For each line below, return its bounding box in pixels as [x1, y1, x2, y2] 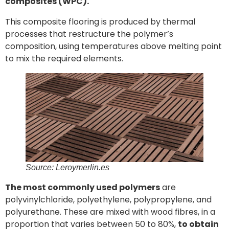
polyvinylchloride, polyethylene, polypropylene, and [5, 194, 212, 205]
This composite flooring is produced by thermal [5, 16, 195, 28]
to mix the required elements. [5, 53, 123, 64]
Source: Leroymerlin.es [26, 163, 109, 172]
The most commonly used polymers [5, 181, 160, 193]
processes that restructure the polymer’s [5, 28, 173, 40]
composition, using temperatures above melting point [5, 40, 222, 52]
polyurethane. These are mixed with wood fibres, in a [5, 206, 215, 218]
